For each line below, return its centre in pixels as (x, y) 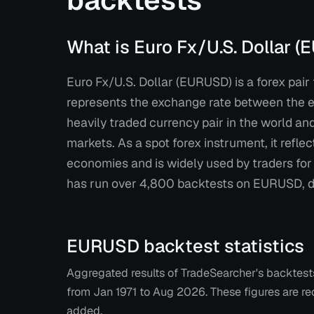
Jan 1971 (115, 292)
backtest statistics (222, 246)
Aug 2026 (179, 292)
